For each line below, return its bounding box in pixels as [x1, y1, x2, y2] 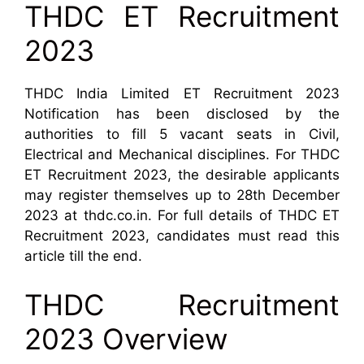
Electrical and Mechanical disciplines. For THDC [24, 146, 340, 163]
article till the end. [24, 248, 142, 265]
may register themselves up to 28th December [24, 187, 340, 204]
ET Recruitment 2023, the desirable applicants [24, 167, 340, 184]
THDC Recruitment [24, 287, 340, 322]
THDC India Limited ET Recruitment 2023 [24, 85, 340, 102]
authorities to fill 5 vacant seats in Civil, [24, 126, 340, 143]
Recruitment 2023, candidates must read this [24, 227, 340, 245]
